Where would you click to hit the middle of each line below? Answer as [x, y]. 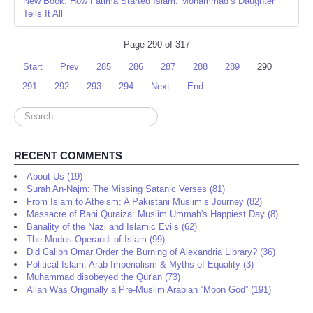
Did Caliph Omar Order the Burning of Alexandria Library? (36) [151, 252]
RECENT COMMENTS [68, 156]
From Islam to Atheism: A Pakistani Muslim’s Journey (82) [144, 202]
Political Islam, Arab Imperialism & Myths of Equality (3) [140, 265]
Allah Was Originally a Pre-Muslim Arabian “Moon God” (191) [149, 290]
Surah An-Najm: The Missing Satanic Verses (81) [126, 189]
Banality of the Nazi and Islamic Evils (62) [112, 227]
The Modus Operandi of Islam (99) [96, 240]
